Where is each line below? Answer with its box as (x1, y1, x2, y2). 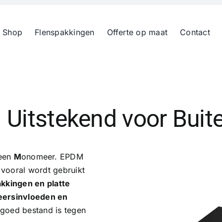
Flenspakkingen (35, 27, 95, 37)
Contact (180, 27, 210, 37)
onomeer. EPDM (21, 151, 83, 162)
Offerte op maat (107, 27, 168, 37)
